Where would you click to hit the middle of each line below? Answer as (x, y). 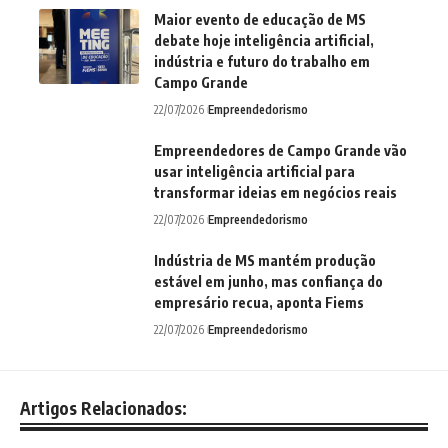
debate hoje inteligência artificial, (264, 41)
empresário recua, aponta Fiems (259, 303)
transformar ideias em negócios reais (275, 193)
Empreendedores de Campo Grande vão (280, 151)
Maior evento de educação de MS (260, 20)
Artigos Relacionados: (103, 408)
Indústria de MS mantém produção (265, 261)
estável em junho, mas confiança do (268, 282)
